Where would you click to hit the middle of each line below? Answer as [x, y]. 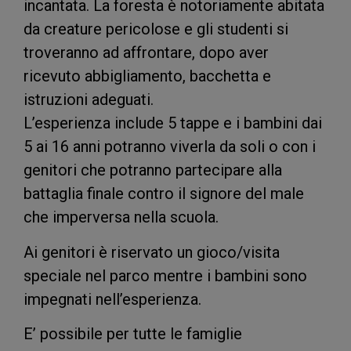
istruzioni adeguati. [89, 100]
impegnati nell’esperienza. [112, 299]
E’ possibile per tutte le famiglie [133, 334]
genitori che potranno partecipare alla [153, 170]
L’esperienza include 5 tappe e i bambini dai [173, 123]
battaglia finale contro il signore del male [164, 194]
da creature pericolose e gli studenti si [156, 29]
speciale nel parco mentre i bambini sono [165, 275]
